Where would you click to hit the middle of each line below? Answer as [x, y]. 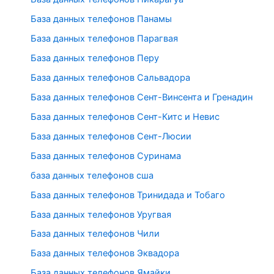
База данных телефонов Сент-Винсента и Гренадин [142, 97]
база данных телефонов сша [92, 175]
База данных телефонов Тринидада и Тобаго [128, 195]
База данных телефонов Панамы [101, 19]
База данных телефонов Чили [95, 234]
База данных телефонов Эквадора [105, 254]
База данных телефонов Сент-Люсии [111, 136]
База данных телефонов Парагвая [104, 39]
